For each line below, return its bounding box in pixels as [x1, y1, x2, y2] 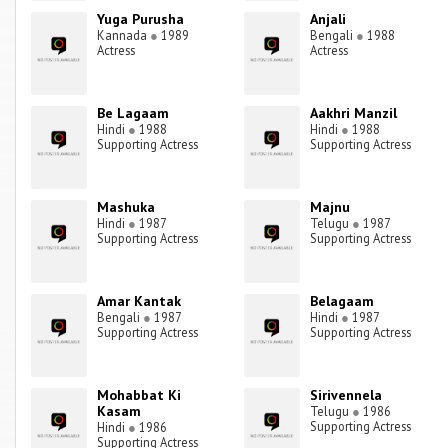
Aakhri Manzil [310, 104, 398, 123]
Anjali [310, 10, 347, 29]
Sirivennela [310, 386, 383, 405]
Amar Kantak [97, 292, 182, 311]
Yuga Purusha [97, 10, 185, 29]
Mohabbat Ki [97, 386, 182, 405]
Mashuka [97, 198, 156, 217]
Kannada [97, 27, 151, 44]
